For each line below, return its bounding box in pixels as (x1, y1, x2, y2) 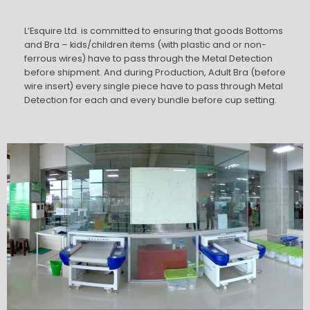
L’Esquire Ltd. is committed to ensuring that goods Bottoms (24, 25, 283, 37)
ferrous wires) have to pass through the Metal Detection (24, 53, 273, 65)
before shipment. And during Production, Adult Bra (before (24, 66, 286, 79)
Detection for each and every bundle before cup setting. (24, 94, 277, 107)
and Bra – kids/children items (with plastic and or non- (24, 39, 266, 51)
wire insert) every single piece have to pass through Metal (24, 80, 283, 93)
